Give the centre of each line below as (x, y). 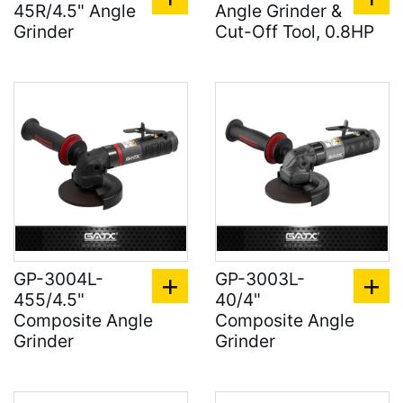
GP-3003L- (260, 279)
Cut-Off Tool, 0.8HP (295, 31)
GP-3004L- (58, 279)
